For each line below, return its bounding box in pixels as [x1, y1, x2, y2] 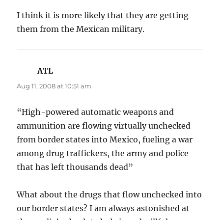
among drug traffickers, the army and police [17, 148, 189, 158]
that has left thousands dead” [17, 162, 134, 172]
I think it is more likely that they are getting [17, 10, 189, 20]
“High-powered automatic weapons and [17, 107, 174, 117]
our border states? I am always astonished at [17, 203, 190, 213]
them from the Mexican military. [17, 24, 145, 34]
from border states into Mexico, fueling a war [17, 134, 193, 144]
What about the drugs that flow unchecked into [17, 189, 202, 199]
